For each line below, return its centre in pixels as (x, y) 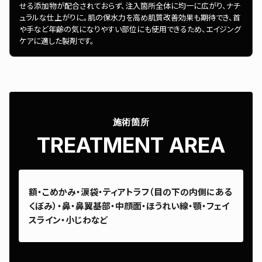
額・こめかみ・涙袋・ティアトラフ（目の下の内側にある (130, 192)
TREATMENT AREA (131, 145)
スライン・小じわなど (68, 220)
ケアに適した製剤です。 (57, 41)
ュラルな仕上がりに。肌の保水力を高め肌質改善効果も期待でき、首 (130, 18)
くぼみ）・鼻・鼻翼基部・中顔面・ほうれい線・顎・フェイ (129, 206)
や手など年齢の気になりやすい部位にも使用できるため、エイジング (130, 29)
